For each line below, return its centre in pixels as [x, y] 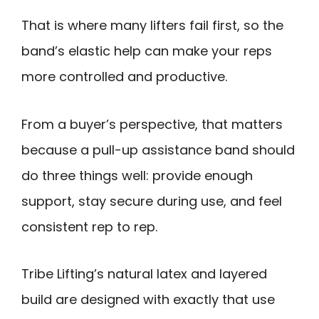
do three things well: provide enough [137, 175]
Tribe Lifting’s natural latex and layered [144, 274]
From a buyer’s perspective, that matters [152, 124]
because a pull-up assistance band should [158, 150]
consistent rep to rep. [89, 226]
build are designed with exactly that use [148, 300]
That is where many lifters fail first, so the [152, 26]
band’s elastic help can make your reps [147, 51]
